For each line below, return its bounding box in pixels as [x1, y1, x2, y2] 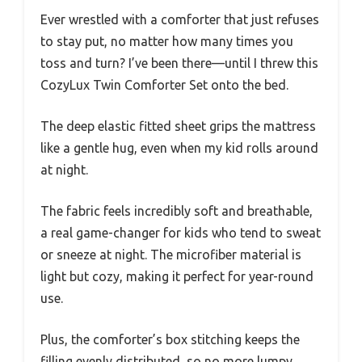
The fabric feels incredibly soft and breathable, [40, 203, 313, 218]
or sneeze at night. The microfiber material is [40, 246, 301, 262]
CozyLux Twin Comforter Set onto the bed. [40, 77, 288, 92]
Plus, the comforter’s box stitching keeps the [40, 331, 300, 347]
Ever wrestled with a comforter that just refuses [40, 11, 319, 27]
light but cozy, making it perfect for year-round [40, 268, 314, 284]
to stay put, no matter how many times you [40, 33, 293, 48]
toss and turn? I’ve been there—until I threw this [40, 55, 318, 70]
